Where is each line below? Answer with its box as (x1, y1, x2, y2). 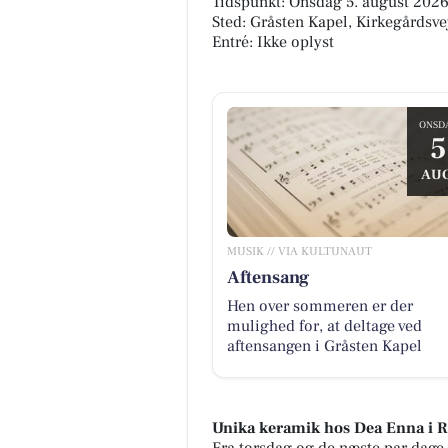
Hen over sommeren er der (226, 295, 413, 316)
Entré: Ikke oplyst (212, 32, 334, 53)
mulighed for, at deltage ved (226, 315, 422, 336)
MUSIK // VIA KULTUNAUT (226, 243, 372, 259)
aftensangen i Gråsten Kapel (226, 335, 422, 356)
